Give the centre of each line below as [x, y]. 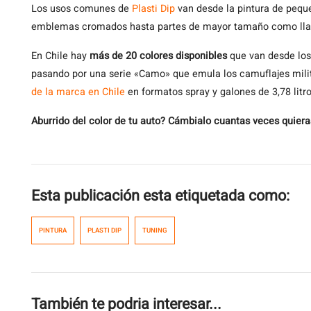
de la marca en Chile [78, 92]
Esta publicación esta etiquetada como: [160, 196]
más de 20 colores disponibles [158, 56]
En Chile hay [60, 56]
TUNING [155, 230]
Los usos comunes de [82, 9]
